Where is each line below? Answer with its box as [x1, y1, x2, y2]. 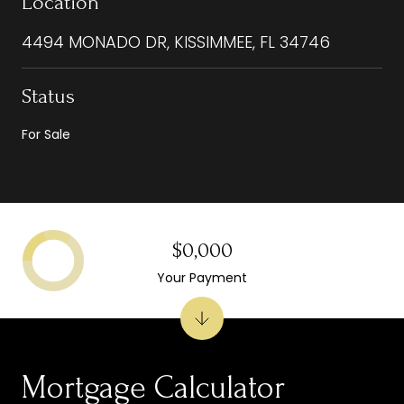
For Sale [22, 124, 70, 143]
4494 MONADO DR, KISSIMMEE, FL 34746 [22, 30, 330, 53]
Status [22, 83, 75, 108]
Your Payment [157, 268, 247, 287]
